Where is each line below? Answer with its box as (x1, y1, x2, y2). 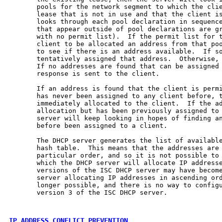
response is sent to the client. (9, 69, 160, 77)
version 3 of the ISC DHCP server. (9, 188, 167, 196)
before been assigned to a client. (9, 121, 167, 129)
